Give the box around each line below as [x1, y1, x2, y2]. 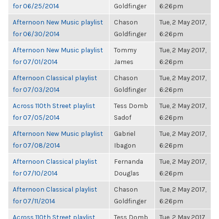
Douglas [114, 169, 139, 177]
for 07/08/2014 [13, 141, 60, 149]
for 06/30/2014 [13, 30, 60, 38]
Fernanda [114, 157, 143, 165]
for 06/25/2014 [13, 2, 59, 10]
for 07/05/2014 [13, 113, 60, 121]
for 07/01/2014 [13, 58, 58, 66]
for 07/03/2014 [13, 86, 60, 93]
